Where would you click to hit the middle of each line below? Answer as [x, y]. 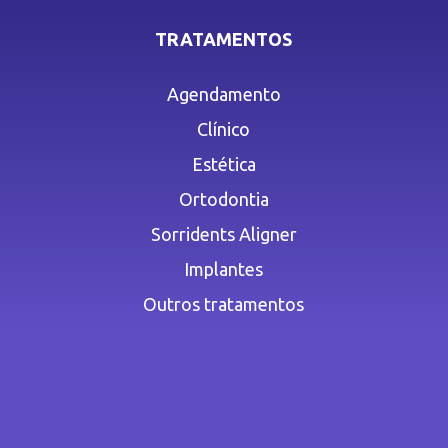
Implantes [224, 269]
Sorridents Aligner [223, 234]
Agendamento [223, 94]
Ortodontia [223, 199]
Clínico [224, 129]
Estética [223, 164]
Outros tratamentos [224, 304]
